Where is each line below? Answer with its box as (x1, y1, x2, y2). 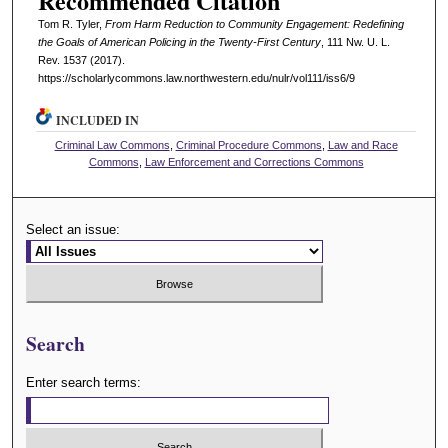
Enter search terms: (26, 375, 142, 391)
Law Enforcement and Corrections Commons (144, 155, 364, 168)
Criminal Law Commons (54, 138, 170, 151)
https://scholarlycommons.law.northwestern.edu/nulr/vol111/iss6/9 (37, 72, 355, 85)
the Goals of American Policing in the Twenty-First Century (37, 36, 321, 49)
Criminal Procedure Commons (175, 138, 322, 151)
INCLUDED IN (56, 111, 140, 129)
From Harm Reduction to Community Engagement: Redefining (104, 18, 404, 31)
